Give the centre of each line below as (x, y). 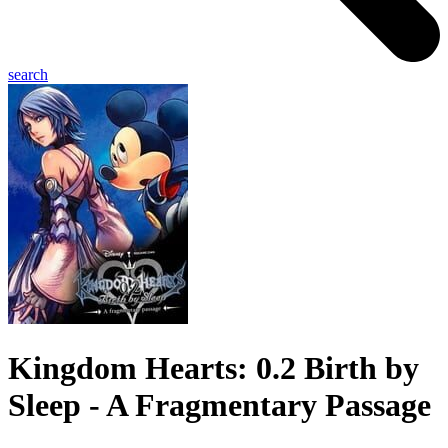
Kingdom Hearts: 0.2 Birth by (213, 367)
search (28, 75)
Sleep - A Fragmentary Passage (219, 404)
